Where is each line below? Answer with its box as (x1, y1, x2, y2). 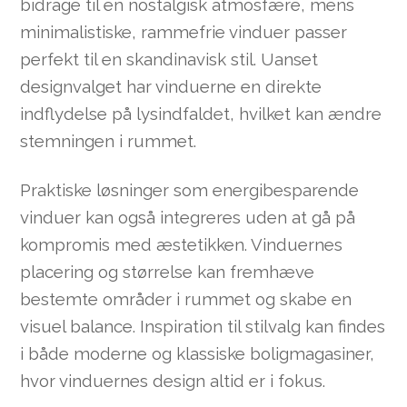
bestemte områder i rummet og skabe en (20, 289, 352, 309)
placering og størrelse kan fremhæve (20, 262, 315, 282)
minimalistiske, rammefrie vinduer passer (20, 21, 348, 42)
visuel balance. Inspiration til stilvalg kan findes (20, 316, 386, 336)
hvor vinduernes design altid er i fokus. (20, 371, 326, 391)
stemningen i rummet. (20, 130, 197, 151)
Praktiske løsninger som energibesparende (20, 180, 360, 200)
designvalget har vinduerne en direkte (20, 75, 323, 96)
